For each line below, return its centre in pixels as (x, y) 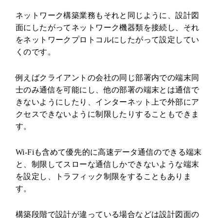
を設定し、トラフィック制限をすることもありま (103, 177)
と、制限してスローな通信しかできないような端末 (107, 164)
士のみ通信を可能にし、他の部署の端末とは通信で (107, 90)
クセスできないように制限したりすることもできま (107, 114)
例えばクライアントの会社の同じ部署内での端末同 (107, 78)
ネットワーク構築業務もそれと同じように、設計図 (107, 16)
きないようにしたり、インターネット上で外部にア (107, 102)
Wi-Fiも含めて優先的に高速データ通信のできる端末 (109, 152)
